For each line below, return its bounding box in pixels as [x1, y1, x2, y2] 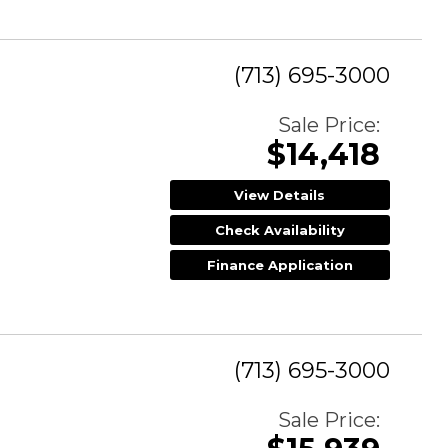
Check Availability [214, 221, 345, 238]
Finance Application [206, 256, 353, 273]
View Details [234, 186, 326, 203]
